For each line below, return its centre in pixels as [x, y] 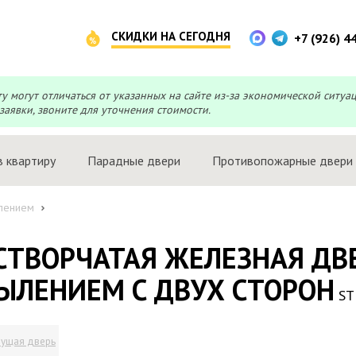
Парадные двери [134, 161]
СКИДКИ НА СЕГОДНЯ [171, 36]
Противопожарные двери [282, 161]
